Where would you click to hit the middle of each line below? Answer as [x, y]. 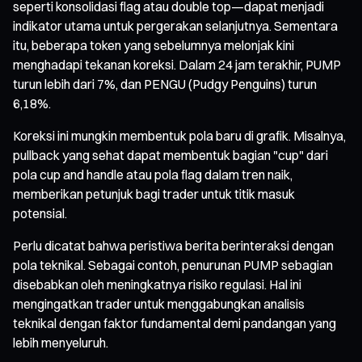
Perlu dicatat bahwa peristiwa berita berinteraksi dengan [173, 245]
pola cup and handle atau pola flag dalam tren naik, [153, 174]
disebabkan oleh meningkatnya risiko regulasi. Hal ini [157, 284]
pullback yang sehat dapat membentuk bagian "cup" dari [170, 155]
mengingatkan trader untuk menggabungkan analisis [159, 303]
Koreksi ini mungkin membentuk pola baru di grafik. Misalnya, [179, 135]
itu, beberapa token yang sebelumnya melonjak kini [154, 45]
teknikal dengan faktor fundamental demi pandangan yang [175, 323]
